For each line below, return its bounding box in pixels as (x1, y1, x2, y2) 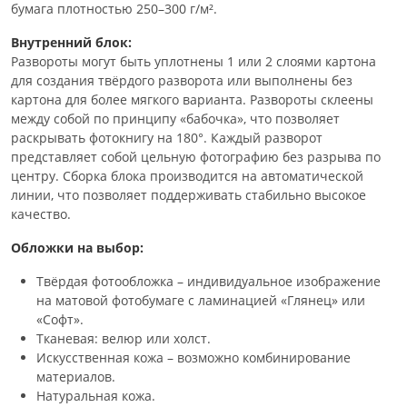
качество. (11, 204, 71, 223)
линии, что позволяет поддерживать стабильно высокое (11, 185, 366, 203)
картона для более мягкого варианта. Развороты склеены (11, 90, 373, 108)
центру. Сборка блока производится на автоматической (11, 166, 363, 184)
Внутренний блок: (11, 33, 132, 51)
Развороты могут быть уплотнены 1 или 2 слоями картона (11, 52, 376, 70)
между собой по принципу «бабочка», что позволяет (11, 109, 340, 127)
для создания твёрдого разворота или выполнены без (11, 71, 352, 89)
